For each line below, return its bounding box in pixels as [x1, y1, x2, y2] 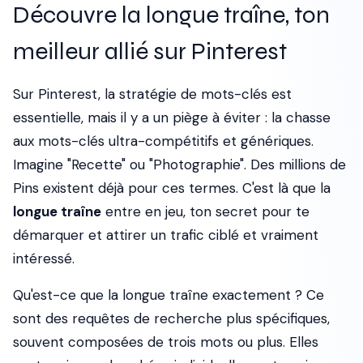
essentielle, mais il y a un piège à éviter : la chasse [13, 109, 331, 126]
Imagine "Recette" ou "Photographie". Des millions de [13, 156, 346, 173]
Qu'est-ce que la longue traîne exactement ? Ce [13, 286, 324, 304]
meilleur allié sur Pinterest [13, 36, 287, 66]
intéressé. [13, 250, 75, 267]
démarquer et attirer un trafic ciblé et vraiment [13, 226, 318, 244]
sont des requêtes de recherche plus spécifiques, [13, 310, 330, 327]
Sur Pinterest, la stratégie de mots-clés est [13, 85, 292, 103]
